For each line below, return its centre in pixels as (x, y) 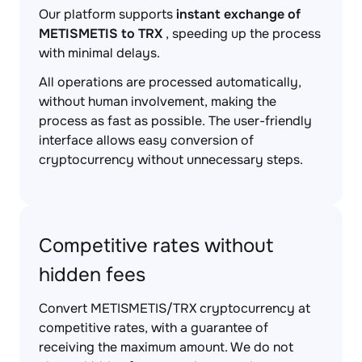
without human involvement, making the (158, 101)
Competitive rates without (156, 246)
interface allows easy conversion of (146, 140)
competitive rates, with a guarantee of (154, 328)
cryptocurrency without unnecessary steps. (171, 160)
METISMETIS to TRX (101, 34)
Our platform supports (107, 14)
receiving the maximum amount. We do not (166, 347)
